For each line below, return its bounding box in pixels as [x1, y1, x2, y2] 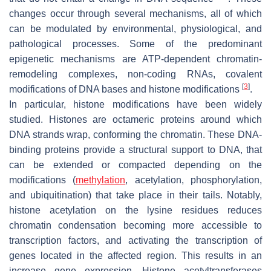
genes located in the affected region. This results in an [9, 250, 262, 261]
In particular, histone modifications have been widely [9, 99, 262, 109]
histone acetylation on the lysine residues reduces [9, 204, 262, 215]
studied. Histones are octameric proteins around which [9, 114, 262, 125]
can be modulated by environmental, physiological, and [9, 23, 262, 34]
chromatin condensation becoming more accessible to [9, 220, 262, 230]
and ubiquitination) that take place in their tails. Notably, [9, 189, 262, 200]
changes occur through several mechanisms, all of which [9, 8, 262, 19]
